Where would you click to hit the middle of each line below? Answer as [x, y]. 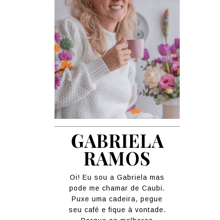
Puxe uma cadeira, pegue [117, 199]
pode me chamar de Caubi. [117, 188]
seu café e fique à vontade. [117, 209]
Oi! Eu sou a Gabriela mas [117, 177]
